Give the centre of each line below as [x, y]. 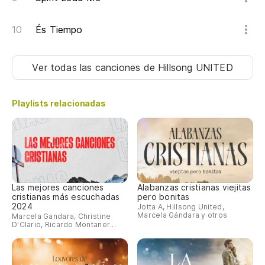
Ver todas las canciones [88, 68]
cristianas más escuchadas [66, 196]
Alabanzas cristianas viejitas [194, 187]
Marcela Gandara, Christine [62, 216]
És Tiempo [59, 30]
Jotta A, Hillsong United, [181, 206]
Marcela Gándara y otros [182, 215]
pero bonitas [164, 196]
